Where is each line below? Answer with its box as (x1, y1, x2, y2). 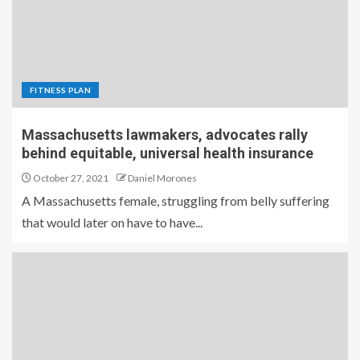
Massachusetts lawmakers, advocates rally (22, 125, 308, 143)
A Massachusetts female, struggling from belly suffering (22, 192, 329, 208)
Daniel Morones (128, 171, 197, 184)
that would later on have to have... (22, 214, 202, 230)
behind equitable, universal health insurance (22, 144, 313, 162)
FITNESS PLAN (30, 84, 92, 95)
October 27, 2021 (31, 171, 108, 184)
